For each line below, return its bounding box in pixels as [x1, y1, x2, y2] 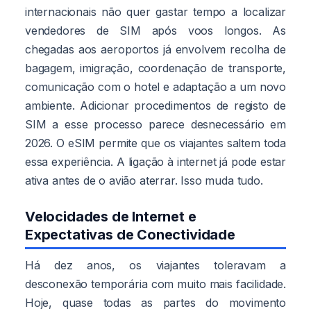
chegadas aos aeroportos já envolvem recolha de [25, 42, 286, 56]
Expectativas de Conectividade [25, 226, 235, 243]
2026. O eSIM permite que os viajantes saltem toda [25, 135, 286, 150]
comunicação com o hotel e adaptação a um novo [25, 79, 286, 94]
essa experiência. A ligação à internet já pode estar [25, 154, 286, 169]
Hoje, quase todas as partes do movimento [25, 295, 286, 310]
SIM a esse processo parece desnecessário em [25, 117, 286, 131]
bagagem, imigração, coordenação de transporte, [25, 60, 286, 75]
